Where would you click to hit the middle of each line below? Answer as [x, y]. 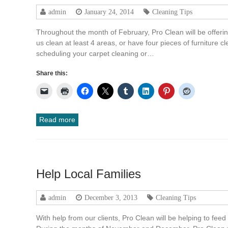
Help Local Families [89, 174]
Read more [58, 119]
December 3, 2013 [111, 197]
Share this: [52, 73]
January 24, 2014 [109, 11]
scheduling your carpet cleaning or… [95, 53]
